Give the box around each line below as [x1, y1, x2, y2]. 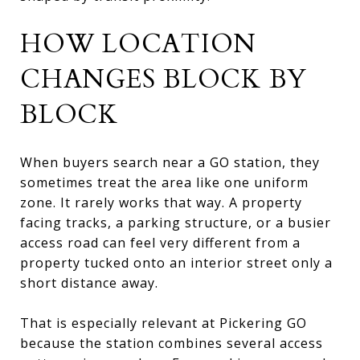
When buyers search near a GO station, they [20, 153, 320, 171]
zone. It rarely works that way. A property [20, 193, 302, 211]
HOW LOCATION [20, 26, 256, 62]
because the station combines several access [20, 333, 323, 352]
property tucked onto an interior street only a [20, 253, 333, 272]
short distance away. [20, 273, 158, 292]
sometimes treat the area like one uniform [20, 173, 309, 191]
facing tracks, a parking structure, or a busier [20, 213, 331, 231]
